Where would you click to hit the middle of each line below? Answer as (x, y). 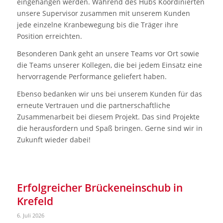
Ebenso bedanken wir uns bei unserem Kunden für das (109, 94)
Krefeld (35, 201)
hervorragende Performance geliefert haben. (92, 76)
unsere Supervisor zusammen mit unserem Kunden (103, 13)
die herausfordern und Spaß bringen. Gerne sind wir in (110, 128)
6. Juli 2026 (30, 215)
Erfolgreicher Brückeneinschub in (100, 187)
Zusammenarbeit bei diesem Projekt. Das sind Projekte (108, 116)
